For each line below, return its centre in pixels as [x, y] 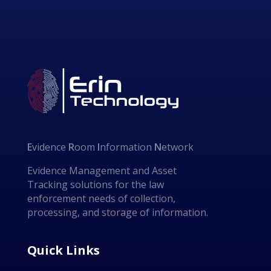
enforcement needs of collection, [101, 198]
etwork [178, 147]
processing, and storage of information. [118, 212]
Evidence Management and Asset [102, 170]
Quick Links [64, 250]
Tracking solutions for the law [96, 184]
